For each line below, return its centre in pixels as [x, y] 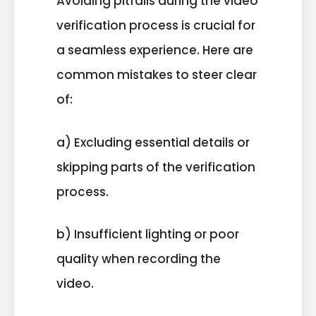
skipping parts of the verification [156, 167]
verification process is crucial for [156, 26]
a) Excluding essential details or [153, 142]
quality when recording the [139, 259]
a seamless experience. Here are [155, 50]
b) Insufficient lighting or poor [148, 235]
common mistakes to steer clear [157, 75]
